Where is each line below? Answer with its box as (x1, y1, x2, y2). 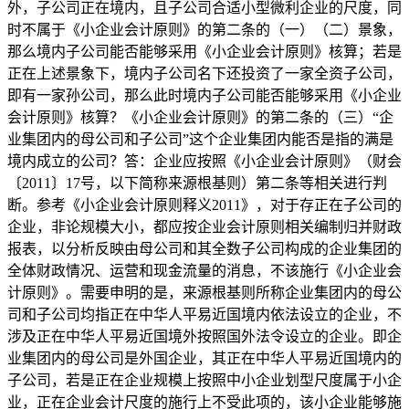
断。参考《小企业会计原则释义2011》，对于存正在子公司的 (7, 196, 402, 213)
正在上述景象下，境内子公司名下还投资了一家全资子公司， (7, 65, 402, 81)
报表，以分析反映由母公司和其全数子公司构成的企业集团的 (7, 240, 402, 257)
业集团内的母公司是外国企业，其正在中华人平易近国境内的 (7, 350, 402, 366)
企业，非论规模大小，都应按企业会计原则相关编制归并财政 (7, 218, 402, 235)
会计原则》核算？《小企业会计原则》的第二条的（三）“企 (7, 109, 393, 125)
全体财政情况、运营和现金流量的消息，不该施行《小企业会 (7, 262, 402, 278)
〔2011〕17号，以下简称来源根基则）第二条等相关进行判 (7, 174, 387, 191)
